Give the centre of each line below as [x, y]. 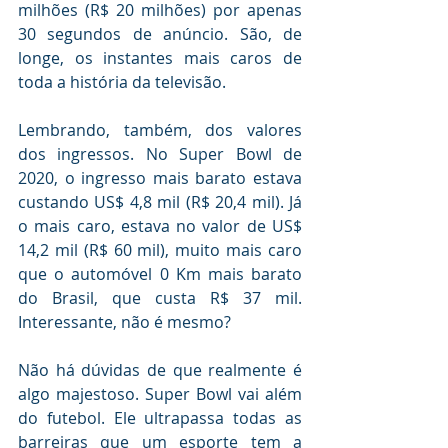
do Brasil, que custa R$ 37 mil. [160, 298]
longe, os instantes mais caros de [160, 58]
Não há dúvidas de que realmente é [160, 370]
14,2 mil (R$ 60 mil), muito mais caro [160, 250]
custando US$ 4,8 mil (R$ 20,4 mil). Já [160, 202]
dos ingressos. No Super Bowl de [160, 154]
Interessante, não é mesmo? [124, 322]
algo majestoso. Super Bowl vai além [160, 394]
